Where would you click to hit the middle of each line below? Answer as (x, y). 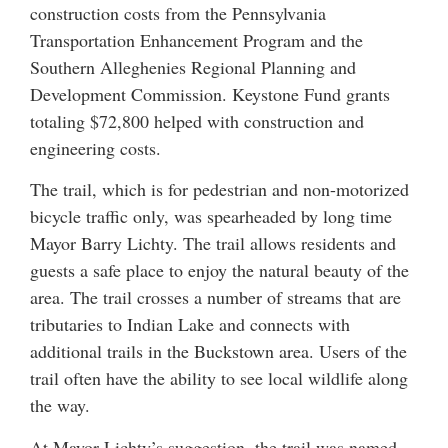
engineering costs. (95, 148)
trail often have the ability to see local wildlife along (219, 378)
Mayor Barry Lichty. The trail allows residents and (213, 243)
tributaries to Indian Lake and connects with (190, 324)
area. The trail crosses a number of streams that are (215, 297)
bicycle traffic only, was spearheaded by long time (211, 216)
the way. (60, 405)
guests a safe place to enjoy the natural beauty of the (219, 270)
